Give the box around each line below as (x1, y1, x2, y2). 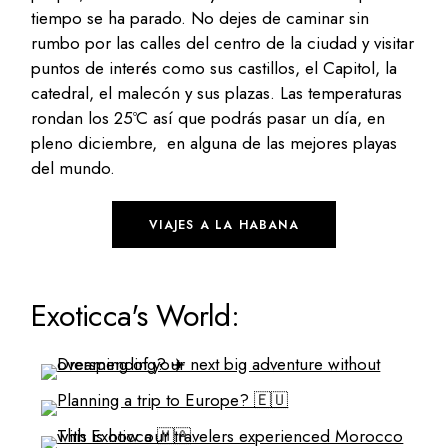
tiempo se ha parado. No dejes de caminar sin (31, 5, 370, 30)
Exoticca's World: (31, 293, 240, 337)
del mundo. (31, 155, 116, 180)
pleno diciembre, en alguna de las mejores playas (31, 130, 398, 155)
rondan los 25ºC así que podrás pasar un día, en (31, 105, 386, 130)
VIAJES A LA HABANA (149, 215, 299, 234)
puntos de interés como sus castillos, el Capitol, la (31, 55, 398, 80)
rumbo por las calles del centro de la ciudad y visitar (31, 30, 415, 55)
